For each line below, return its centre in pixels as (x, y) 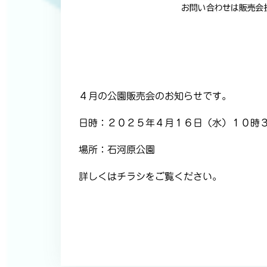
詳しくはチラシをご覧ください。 (150, 177)
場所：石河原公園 (117, 150)
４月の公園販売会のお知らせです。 (155, 96)
